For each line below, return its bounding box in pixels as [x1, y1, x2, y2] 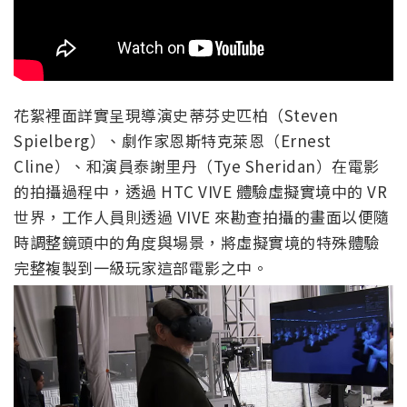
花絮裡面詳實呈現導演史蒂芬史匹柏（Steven [14, 103, 339, 126]
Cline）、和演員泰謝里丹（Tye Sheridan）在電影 [14, 154, 380, 177]
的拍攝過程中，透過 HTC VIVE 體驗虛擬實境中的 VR [14, 179, 387, 203]
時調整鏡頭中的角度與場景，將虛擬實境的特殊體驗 [14, 230, 380, 253]
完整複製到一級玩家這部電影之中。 [14, 255, 268, 279]
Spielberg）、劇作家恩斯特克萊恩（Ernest [14, 128, 332, 152]
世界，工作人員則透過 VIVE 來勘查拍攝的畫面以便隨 [14, 204, 390, 228]
